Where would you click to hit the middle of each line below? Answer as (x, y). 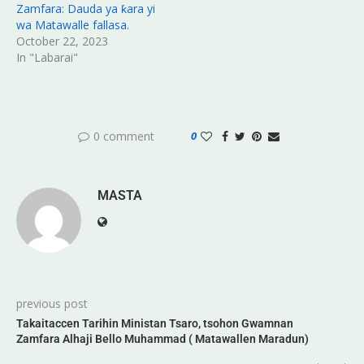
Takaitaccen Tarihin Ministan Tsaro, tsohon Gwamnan (155, 323)
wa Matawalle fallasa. (73, 24)
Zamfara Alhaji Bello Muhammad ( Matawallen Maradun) (162, 338)
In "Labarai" (47, 57)
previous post (52, 303)
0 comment (124, 136)
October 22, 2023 (62, 41)
